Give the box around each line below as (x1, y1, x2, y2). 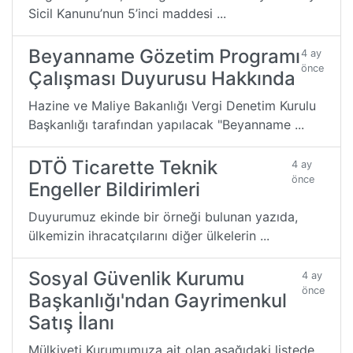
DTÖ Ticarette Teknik (28, 155, 217, 179)
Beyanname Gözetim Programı (28, 44, 300, 68)
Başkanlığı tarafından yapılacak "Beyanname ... (28, 116, 304, 132)
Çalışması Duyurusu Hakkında (28, 66, 295, 90)
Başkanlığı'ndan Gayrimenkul (28, 288, 287, 312)
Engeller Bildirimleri (28, 177, 200, 201)
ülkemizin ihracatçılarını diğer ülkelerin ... (28, 227, 269, 243)
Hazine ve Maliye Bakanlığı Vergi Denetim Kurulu (28, 97, 316, 113)
